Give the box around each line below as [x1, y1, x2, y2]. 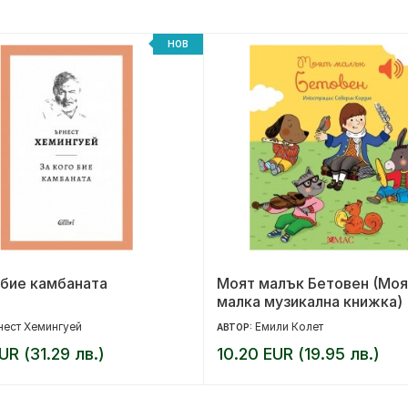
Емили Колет [255, 319, 323, 333]
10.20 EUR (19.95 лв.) [217, 343, 380, 363]
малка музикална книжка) [217, 291, 403, 311]
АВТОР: [217, 321, 255, 332]
